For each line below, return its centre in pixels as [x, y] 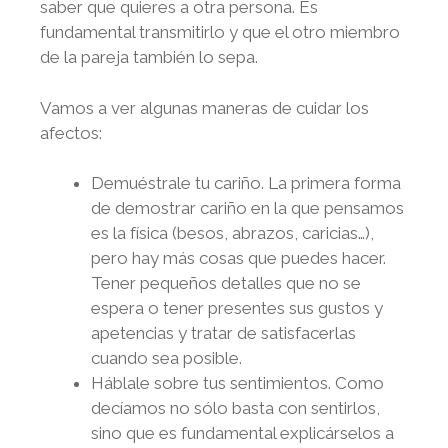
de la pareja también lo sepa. [149, 57]
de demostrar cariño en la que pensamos [247, 208]
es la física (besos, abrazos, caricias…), [232, 233]
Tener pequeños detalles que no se [226, 283]
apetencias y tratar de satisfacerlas [223, 333]
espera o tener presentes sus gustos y [237, 308]
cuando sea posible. [166, 358]
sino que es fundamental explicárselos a [242, 433]
